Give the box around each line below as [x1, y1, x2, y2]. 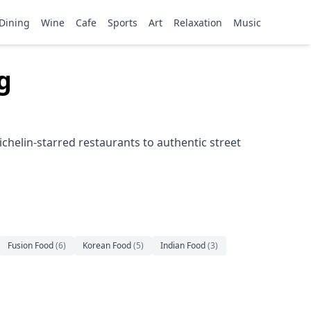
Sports [108, 16, 137, 29]
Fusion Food [8, 239, 53, 251]
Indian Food [160, 239, 205, 251]
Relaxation [174, 16, 222, 29]
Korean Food [83, 239, 131, 251]
